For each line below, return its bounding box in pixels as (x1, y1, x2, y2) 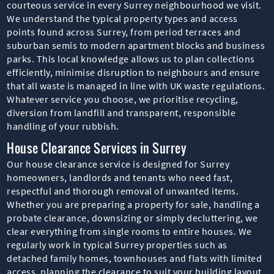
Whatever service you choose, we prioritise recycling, (7, 92, 239, 105)
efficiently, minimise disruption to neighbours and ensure (7, 65, 260, 78)
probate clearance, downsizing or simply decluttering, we (7, 211, 258, 224)
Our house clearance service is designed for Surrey (7, 157, 230, 170)
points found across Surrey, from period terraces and (7, 25, 241, 38)
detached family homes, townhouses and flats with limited (7, 251, 262, 264)
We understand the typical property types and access (7, 12, 238, 24)
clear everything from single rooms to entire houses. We (7, 224, 252, 237)
